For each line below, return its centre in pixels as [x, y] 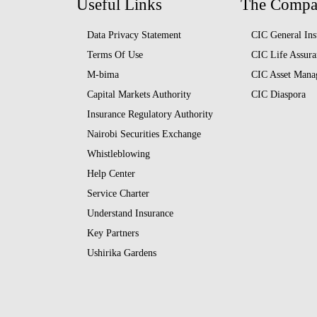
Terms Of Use [115, 55]
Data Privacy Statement [134, 35]
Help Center [111, 174]
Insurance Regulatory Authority [150, 115]
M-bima [103, 75]
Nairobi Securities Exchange [144, 134]
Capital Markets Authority [139, 95]
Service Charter [118, 194]
